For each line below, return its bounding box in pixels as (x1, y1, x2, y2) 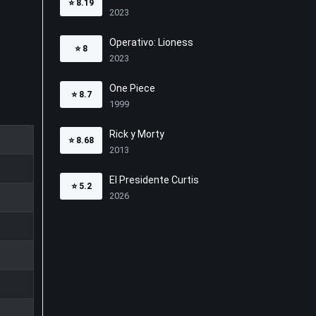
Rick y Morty (109, 128, 164, 140)
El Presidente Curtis (109, 174, 199, 186)
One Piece (109, 83, 155, 94)
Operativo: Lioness (109, 37, 193, 48)
